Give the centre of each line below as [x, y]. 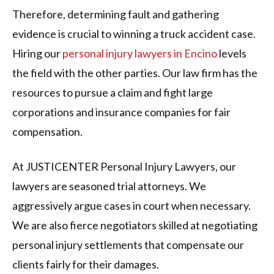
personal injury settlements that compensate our [128, 245]
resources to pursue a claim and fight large [113, 93]
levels [232, 54]
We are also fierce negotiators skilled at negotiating [135, 225]
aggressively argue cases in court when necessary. [131, 206]
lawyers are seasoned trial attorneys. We [109, 186]
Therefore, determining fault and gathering [116, 14]
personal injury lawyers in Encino [140, 54]
